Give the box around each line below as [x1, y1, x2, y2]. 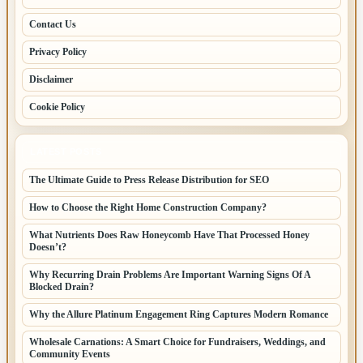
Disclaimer [29, 74, 73, 86]
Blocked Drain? [29, 281, 94, 293]
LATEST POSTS [30, 147, 102, 157]
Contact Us [29, 19, 76, 31]
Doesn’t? [29, 241, 66, 254]
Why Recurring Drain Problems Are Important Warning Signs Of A [29, 269, 311, 281]
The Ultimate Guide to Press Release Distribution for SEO [29, 174, 269, 186]
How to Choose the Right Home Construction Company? [29, 202, 267, 214]
